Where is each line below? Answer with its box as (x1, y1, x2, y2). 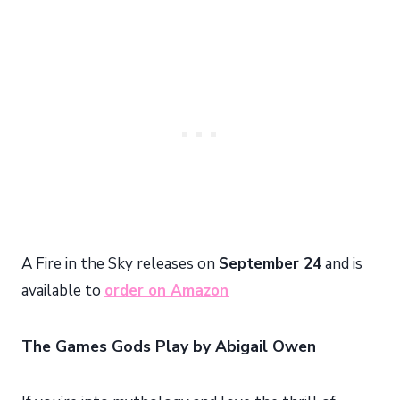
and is (321, 254, 362, 275)
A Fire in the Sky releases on (21, 254, 219, 275)
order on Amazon (104, 280, 229, 302)
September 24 (219, 254, 321, 275)
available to (21, 280, 104, 302)
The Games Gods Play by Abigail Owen (21, 336, 316, 358)
